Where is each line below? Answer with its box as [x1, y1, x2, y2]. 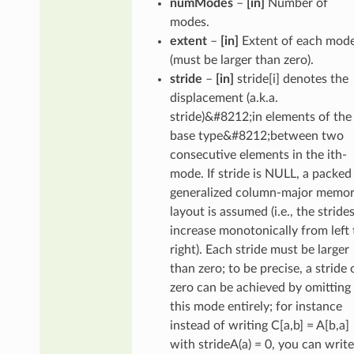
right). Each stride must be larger [169, 243, 349, 256]
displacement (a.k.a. [169, 91, 278, 104]
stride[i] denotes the [233, 72, 348, 85]
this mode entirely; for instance [169, 299, 342, 313]
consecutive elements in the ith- [169, 148, 347, 161]
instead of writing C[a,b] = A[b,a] [169, 318, 349, 332]
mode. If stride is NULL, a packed [169, 167, 352, 180]
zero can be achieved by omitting [169, 281, 351, 294]
